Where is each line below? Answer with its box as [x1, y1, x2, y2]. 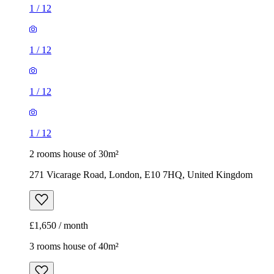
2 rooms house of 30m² [29, 148, 119, 159]
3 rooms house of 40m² [29, 240, 119, 251]
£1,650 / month [29, 220, 88, 231]
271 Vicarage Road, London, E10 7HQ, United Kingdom [29, 169, 253, 180]
